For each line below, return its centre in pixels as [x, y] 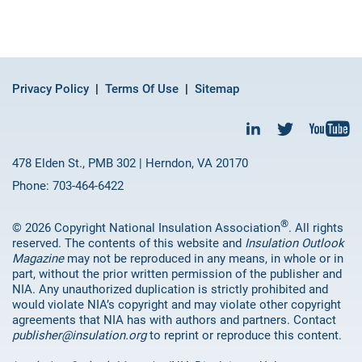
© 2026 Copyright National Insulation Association [146, 228]
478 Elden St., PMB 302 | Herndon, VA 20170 [130, 164]
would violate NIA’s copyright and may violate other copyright [177, 305]
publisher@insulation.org [79, 336]
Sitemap [217, 89]
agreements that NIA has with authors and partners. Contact [174, 320]
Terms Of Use [142, 89]
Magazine [38, 259]
